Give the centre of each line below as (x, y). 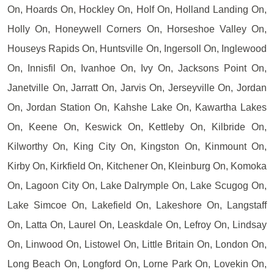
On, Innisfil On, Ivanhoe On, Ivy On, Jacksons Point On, (137, 68)
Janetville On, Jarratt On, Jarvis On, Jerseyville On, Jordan (137, 87)
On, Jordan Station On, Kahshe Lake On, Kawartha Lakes (137, 107)
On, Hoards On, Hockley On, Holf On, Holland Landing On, (137, 9)
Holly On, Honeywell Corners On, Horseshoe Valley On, (137, 29)
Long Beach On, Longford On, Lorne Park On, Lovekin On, (137, 264)
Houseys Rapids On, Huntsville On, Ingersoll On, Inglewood (137, 48)
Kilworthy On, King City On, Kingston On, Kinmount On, (137, 146)
